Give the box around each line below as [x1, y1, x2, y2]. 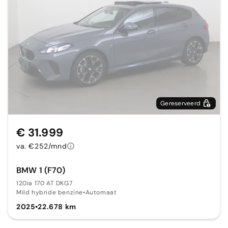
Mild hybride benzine [16, 188, 83, 196]
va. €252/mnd [16, 141, 67, 151]
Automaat [85, 188, 117, 196]
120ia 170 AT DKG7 [16, 179, 73, 187]
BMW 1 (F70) [16, 164, 65, 176]
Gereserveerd [160, 99, 201, 107]
